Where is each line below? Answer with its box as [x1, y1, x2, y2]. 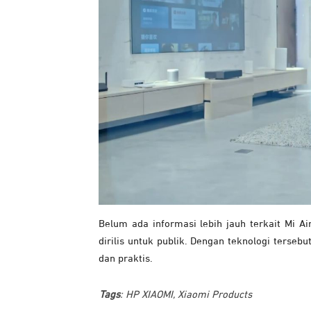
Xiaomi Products [178, 289, 252, 300]
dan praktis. [99, 253, 153, 264]
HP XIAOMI [126, 289, 173, 300]
